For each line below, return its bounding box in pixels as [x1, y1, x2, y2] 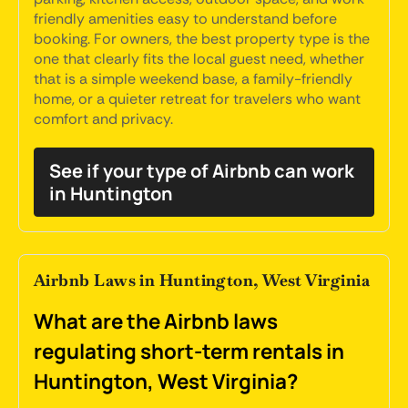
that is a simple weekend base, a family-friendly [34, 69, 352, 88]
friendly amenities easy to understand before [34, 9, 337, 28]
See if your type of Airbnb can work [49, 158, 354, 183]
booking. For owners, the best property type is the [34, 29, 370, 48]
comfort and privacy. [34, 109, 173, 128]
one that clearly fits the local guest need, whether [34, 49, 364, 68]
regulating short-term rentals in [34, 337, 344, 365]
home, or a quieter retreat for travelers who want [34, 89, 361, 108]
